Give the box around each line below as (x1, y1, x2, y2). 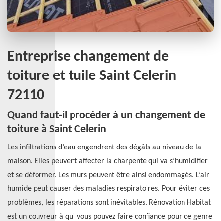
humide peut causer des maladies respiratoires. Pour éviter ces (7, 185, 210, 193)
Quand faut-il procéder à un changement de (7, 110, 205, 121)
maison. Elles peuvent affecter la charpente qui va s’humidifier (7, 157, 208, 165)
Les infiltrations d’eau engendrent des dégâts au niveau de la (7, 144, 201, 151)
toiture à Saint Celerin (7, 124, 106, 135)
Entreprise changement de (7, 49, 169, 65)
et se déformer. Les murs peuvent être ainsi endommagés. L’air (7, 171, 209, 179)
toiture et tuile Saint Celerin (7, 69, 176, 84)
